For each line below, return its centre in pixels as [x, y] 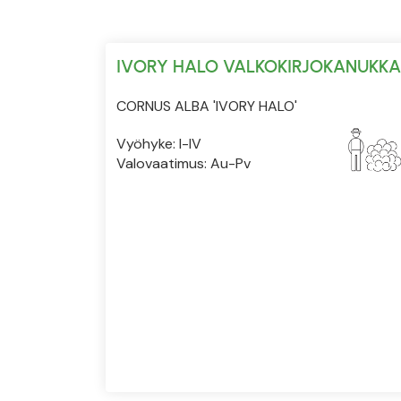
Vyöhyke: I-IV [159, 143]
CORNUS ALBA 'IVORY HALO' [207, 106]
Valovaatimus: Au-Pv [183, 163]
